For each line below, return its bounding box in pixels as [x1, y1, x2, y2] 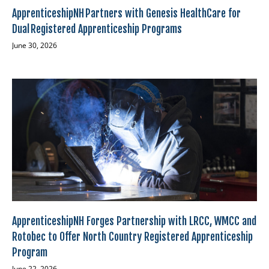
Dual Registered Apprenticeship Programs [12, 22, 183, 36]
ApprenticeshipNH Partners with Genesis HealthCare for [12, 7, 241, 20]
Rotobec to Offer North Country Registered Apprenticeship [12, 230, 253, 244]
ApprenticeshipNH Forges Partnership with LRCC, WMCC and [12, 214, 256, 228]
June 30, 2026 [12, 40, 57, 51]
